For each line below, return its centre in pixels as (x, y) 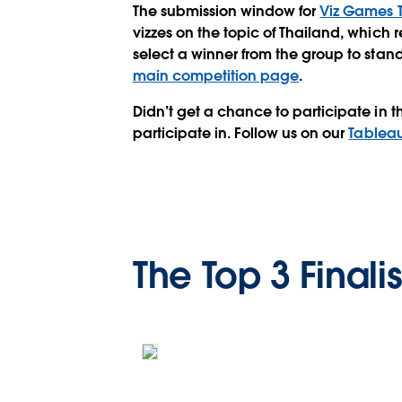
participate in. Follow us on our (240, 133)
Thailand (310, 33)
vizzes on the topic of (206, 33)
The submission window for (226, 11)
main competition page (216, 76)
